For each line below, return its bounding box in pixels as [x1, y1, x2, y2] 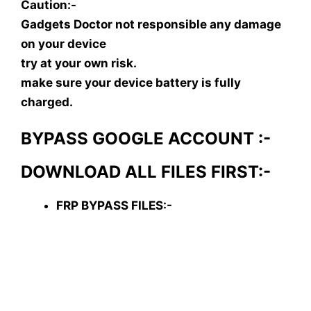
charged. [21, 94, 73, 109]
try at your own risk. [21, 56, 137, 70]
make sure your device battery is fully [21, 75, 241, 90]
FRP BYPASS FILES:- [56, 199, 172, 213]
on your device [21, 36, 106, 51]
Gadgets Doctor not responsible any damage [21, 17, 281, 31]
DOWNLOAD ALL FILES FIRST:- [21, 162, 271, 183]
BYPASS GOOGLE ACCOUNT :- [21, 128, 271, 149]
